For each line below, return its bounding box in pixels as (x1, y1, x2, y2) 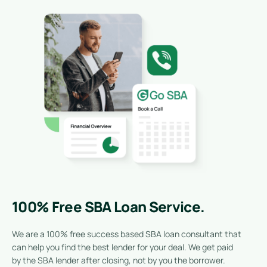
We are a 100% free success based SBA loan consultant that (12, 228, 241, 240)
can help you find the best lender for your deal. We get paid (12, 241, 233, 253)
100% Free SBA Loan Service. (12, 196, 205, 216)
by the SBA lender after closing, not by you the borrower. (12, 254, 225, 266)
